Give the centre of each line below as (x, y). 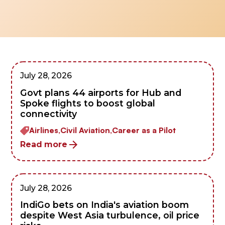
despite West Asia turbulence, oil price (110, 215)
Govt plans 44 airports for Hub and (101, 93)
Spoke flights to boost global (88, 103)
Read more (44, 145)
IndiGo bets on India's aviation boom (105, 205)
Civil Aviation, (86, 130)
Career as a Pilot (144, 130)
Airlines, (45, 130)
